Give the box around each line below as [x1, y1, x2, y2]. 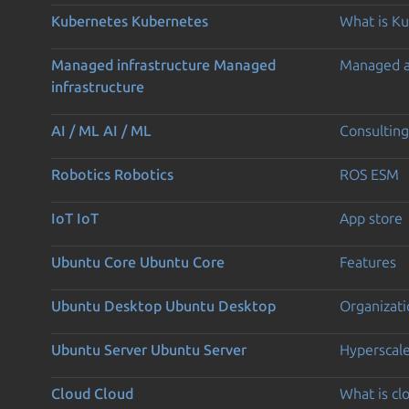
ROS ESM [339, 165, 399, 183]
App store [339, 209, 403, 226]
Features [339, 253, 396, 270]
